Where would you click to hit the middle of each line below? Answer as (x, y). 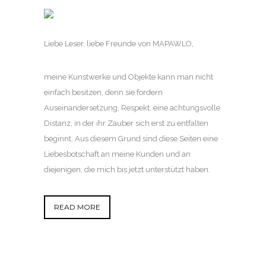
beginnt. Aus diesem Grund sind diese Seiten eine (131, 139)
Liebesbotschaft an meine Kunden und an (117, 154)
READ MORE (77, 207)
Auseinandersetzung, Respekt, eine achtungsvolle (132, 108)
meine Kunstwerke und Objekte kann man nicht (129, 77)
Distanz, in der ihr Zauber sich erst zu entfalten (126, 123)
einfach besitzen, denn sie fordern (103, 93)
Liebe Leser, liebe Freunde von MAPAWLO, (119, 44)
